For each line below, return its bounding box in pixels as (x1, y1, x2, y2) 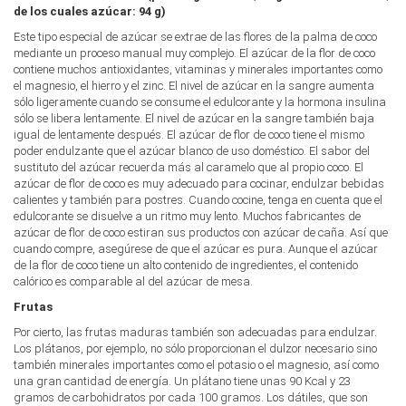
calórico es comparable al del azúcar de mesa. (14, 275, 253, 289)
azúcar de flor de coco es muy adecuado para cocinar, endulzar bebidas (14, 177, 384, 191)
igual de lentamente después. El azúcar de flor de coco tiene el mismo (14, 128, 364, 142)
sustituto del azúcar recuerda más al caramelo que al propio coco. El (14, 160, 363, 175)
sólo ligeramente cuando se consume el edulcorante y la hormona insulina (14, 95, 386, 110)
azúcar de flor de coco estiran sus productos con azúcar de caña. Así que (14, 226, 388, 240)
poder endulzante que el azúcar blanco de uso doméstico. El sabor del (14, 144, 370, 159)
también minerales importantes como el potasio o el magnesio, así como (14, 358, 379, 372)
